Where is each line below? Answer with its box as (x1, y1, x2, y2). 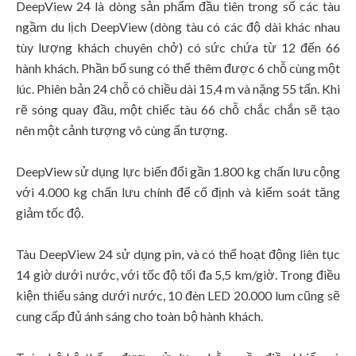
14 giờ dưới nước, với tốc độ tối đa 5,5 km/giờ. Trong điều (16, 266, 340, 282)
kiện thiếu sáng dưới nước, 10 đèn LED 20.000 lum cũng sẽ (16, 287, 340, 303)
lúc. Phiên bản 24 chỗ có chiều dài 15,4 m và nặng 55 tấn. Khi (16, 80, 340, 96)
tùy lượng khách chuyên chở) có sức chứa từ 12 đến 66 (16, 39, 340, 55)
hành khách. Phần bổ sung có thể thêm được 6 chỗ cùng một (16, 60, 340, 75)
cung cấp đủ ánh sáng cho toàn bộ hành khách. (16, 308, 263, 323)
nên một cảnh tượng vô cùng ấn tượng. (16, 122, 227, 137)
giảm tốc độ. (16, 204, 83, 220)
